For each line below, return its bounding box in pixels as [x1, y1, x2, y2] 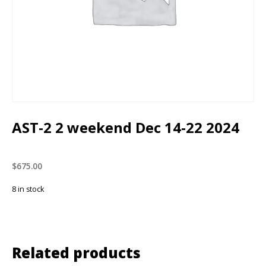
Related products [12, 243, 141, 263]
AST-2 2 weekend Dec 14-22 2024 [12, 118, 239, 138]
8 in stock [12, 184, 44, 195]
